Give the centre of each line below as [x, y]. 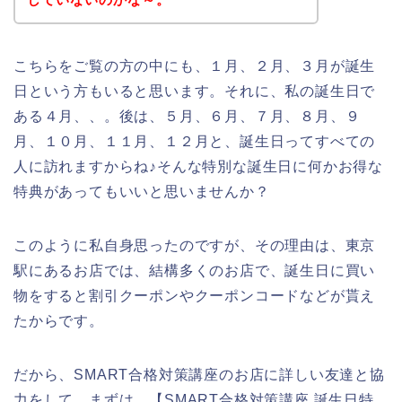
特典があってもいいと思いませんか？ [142, 191]
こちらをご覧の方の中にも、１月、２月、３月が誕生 [195, 66]
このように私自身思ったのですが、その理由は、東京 [195, 245]
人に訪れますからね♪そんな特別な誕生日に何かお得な [198, 166]
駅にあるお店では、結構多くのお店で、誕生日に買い [195, 270]
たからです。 [59, 320]
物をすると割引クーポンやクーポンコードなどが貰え [195, 295]
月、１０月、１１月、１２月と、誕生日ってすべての [195, 141]
